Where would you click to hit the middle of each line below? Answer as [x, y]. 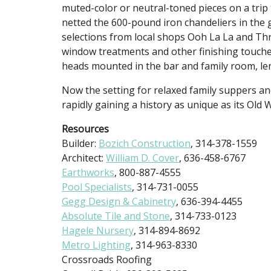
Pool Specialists [97, 187]
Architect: [84, 158]
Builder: [80, 144]
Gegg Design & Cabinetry [119, 202]
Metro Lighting [96, 245]
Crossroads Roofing [107, 260]
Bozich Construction [145, 144]
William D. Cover [142, 158]
